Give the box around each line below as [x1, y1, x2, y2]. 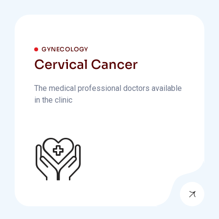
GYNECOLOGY [42, 45, 88, 53]
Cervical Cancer [34, 57, 138, 73]
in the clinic [34, 95, 72, 105]
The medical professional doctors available [34, 84, 182, 93]
